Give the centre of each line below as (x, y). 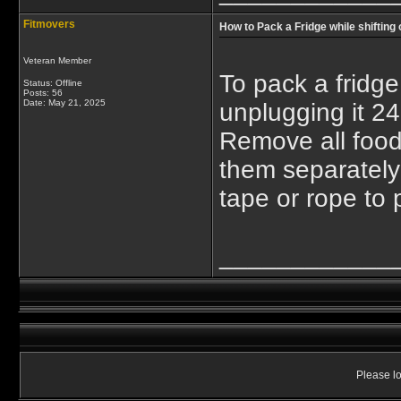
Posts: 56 (43, 93)
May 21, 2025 (77, 102)
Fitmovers (49, 24)
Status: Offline (53, 83)
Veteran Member (57, 60)
